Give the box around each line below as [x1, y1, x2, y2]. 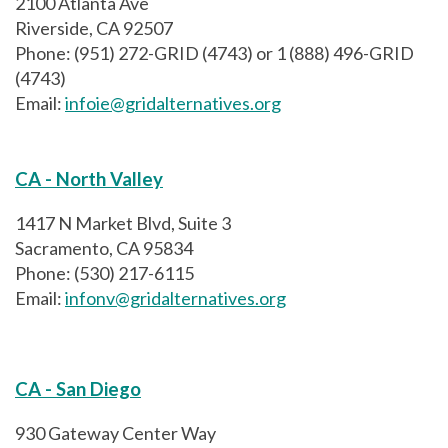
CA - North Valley [15, 168, 163, 191]
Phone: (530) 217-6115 [15, 261, 194, 284]
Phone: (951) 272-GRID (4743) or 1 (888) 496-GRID [15, 42, 414, 65]
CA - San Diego [15, 377, 141, 400]
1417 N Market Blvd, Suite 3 [15, 211, 231, 234]
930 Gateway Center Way [15, 421, 216, 444]
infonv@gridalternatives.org [65, 286, 286, 309]
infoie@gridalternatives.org [65, 92, 281, 115]
